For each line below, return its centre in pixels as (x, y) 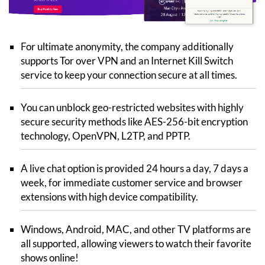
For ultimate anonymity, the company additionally (127, 46)
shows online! (50, 257)
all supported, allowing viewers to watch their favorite (136, 243)
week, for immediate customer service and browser (132, 182)
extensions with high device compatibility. (109, 196)
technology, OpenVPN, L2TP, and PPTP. (106, 135)
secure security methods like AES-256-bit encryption (134, 121)
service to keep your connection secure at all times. (129, 75)
